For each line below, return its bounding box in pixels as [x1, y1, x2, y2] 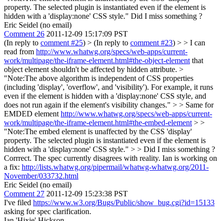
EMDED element [4, 110, 61, 118]
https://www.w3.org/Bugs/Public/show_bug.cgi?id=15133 [33, 198, 215, 207]
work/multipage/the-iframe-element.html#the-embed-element [4, 118, 192, 127]
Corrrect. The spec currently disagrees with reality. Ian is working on [4, 154, 217, 162]
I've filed [4, 198, 33, 207]
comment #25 [40, 38, 83, 47]
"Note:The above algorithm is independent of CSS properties [4, 74, 193, 82]
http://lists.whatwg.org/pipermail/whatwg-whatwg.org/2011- [22, 163, 209, 171]
